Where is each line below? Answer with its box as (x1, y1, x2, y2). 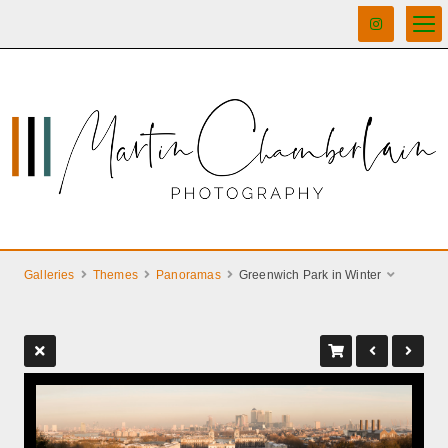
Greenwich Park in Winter (238, 268, 382, 282)
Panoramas (156, 268, 221, 282)
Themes (92, 268, 138, 282)
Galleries (24, 268, 75, 282)
